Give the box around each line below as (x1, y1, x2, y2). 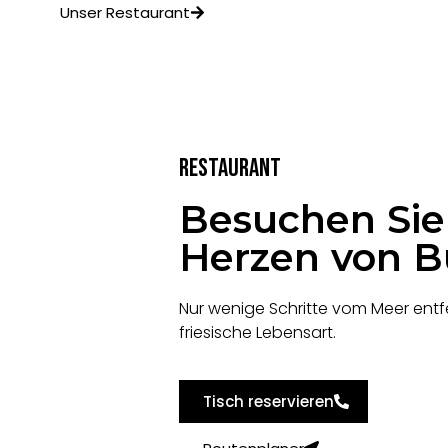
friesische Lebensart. (179, 321, 336, 345)
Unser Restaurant (59, 2, 190, 24)
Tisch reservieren (203, 390, 334, 412)
